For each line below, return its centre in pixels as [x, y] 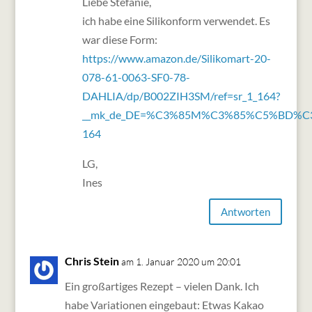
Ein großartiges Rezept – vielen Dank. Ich [162, 286]
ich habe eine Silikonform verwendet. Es [176, 21]
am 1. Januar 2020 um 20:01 [181, 262]
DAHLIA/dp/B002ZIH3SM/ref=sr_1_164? [181, 96]
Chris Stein [92, 261]
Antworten [246, 211]
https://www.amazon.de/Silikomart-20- [176, 58]
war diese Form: [119, 40]
